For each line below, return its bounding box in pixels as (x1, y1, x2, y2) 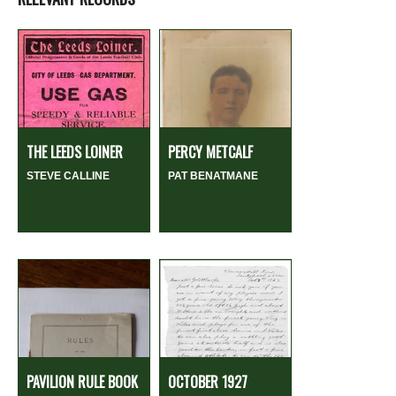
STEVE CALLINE (27, 169, 110, 182)
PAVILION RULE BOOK (27, 370, 138, 392)
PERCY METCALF (168, 141, 253, 163)
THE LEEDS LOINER (27, 141, 123, 163)
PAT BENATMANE (168, 169, 258, 182)
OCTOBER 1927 (168, 370, 247, 392)
